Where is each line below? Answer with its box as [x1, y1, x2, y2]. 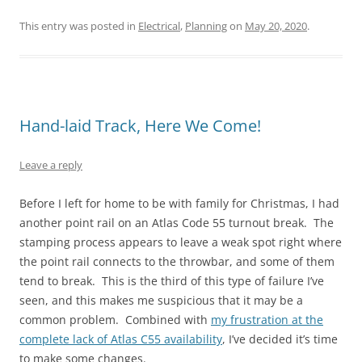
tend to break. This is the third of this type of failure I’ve [19, 273, 324, 288]
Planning [185, 19, 227, 33]
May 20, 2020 [245, 19, 307, 33]
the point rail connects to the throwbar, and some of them [19, 254, 335, 269]
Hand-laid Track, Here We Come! [19, 115, 261, 137]
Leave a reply [19, 158, 82, 172]
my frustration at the [211, 312, 323, 327]
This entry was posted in [19, 19, 138, 33]
